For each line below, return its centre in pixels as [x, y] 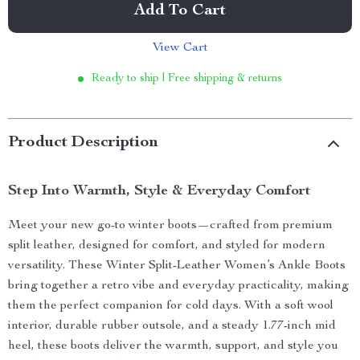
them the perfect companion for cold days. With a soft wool [171, 306]
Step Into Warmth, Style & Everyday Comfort [160, 191]
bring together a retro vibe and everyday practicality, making [178, 286]
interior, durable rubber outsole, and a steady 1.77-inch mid [172, 326]
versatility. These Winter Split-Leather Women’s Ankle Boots [177, 266]
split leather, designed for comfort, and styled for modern [167, 246]
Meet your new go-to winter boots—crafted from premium [170, 226]
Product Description [83, 143]
